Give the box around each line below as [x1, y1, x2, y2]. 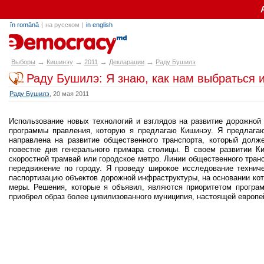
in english [86, 21, 113, 28]
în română [10, 21, 39, 28]
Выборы [11, 58, 35, 65]
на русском [45, 21, 80, 28]
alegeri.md [9, 34, 62, 46]
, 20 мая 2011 [49, 90, 89, 97]
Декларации [109, 58, 144, 65]
